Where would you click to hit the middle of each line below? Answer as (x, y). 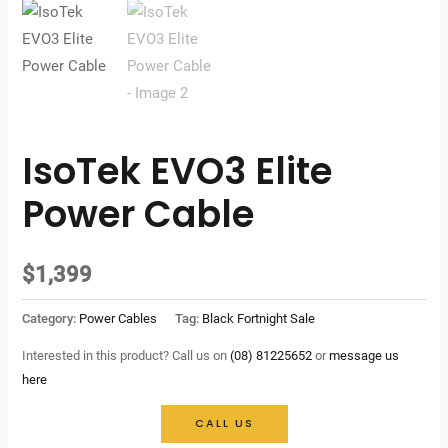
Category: (51, 318)
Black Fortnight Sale (259, 318)
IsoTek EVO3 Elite (177, 172)
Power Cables (118, 318)
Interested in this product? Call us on (126, 355)
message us (364, 355)
